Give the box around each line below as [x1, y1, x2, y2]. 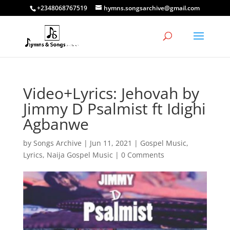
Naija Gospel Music [46, 150, 113, 160]
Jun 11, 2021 [89, 138, 132, 148]
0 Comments [121, 150, 164, 160]
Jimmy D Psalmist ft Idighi [23, 98, 206, 119]
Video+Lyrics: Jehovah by [23, 83, 199, 104]
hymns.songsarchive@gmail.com [104, 4, 200, 12]
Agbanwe [23, 113, 89, 135]
